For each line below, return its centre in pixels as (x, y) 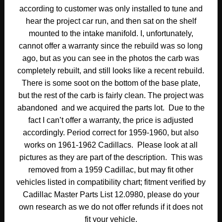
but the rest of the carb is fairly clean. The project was (111, 95)
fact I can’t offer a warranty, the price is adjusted (111, 120)
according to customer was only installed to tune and (111, 8)
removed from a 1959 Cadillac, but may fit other (111, 169)
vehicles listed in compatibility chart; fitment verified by (111, 182)
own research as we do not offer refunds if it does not (111, 207)
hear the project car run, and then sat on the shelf (111, 21)
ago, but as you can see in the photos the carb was (111, 58)
